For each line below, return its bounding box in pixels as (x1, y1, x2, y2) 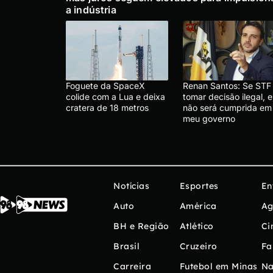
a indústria (66, 3, 116, 16)
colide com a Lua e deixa (66, 91, 165, 102)
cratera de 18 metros (66, 102, 149, 113)
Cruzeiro (179, 240, 218, 252)
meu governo (183, 113, 235, 124)
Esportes (179, 180, 219, 191)
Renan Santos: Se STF (183, 80, 271, 91)
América (179, 200, 216, 211)
